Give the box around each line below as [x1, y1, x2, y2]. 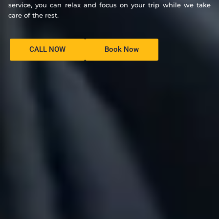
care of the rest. [8, 11, 59, 19]
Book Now [105, 45, 139, 54]
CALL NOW [29, 45, 66, 54]
